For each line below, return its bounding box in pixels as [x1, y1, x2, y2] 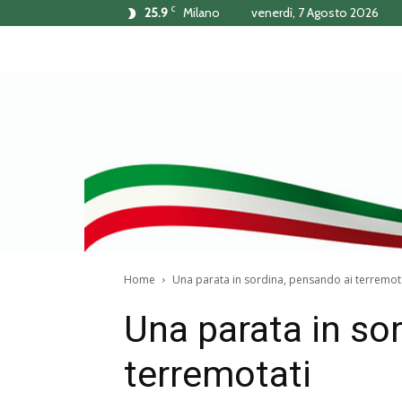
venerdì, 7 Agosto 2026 [251, 4, 379, 21]
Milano [183, 4, 220, 21]
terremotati [124, 353, 311, 396]
